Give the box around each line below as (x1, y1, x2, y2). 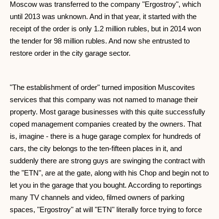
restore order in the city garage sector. (10, 49, 131, 58)
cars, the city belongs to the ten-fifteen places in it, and (10, 144, 182, 153)
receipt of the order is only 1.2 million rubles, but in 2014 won (10, 24, 201, 33)
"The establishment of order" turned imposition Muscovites (10, 83, 195, 92)
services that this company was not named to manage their (10, 95, 198, 104)
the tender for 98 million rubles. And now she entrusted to (10, 37, 190, 45)
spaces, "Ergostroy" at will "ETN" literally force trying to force (10, 205, 202, 214)
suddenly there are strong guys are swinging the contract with (10, 156, 205, 165)
